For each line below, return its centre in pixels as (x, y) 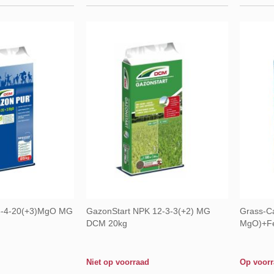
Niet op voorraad (117, 262)
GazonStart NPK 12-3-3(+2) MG (148, 211)
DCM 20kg (106, 223)
